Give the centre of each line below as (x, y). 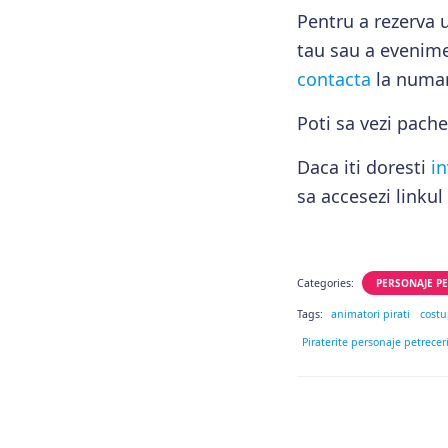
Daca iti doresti (364, 166)
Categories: (327, 282)
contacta (334, 78)
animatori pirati (370, 313)
